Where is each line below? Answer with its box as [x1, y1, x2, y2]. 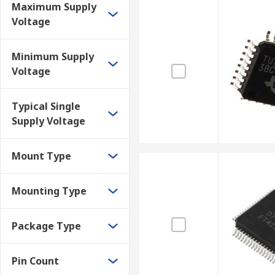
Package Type [12, 219, 81, 233]
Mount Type [12, 149, 71, 163]
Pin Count [12, 254, 59, 268]
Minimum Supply [12, 50, 94, 63]
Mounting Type [12, 184, 87, 198]
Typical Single [12, 99, 80, 113]
